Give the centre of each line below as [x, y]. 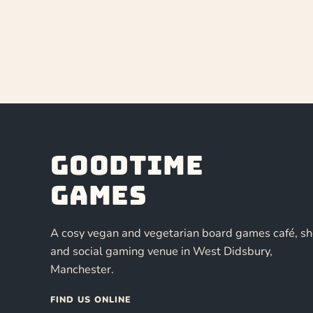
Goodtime [127, 166]
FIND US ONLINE [91, 300]
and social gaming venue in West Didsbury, [161, 252]
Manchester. [82, 270]
